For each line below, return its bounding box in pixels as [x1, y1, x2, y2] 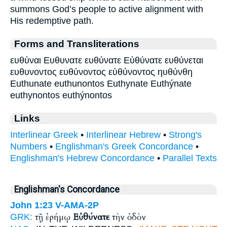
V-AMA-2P [55, 200, 99, 211]
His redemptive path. [10, 16, 94, 26]
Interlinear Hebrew [86, 130, 161, 140]
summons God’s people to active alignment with [10, 4, 203, 15]
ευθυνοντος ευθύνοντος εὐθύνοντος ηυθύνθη [10, 67, 193, 78]
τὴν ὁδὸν [109, 211, 146, 223]
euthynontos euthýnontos [10, 90, 112, 101]
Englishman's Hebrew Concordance [10, 153, 155, 164]
